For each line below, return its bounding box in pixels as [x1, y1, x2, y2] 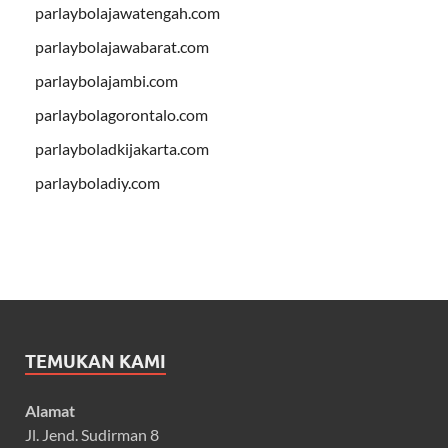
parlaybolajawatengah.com [35, 3, 220, 23]
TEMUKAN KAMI [25, 351, 166, 373]
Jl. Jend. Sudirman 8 [25, 425, 159, 445]
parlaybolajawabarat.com [35, 37, 209, 57]
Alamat [25, 401, 75, 421]
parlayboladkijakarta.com [35, 139, 209, 159]
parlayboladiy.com [35, 173, 160, 193]
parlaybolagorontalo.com [35, 105, 208, 125]
